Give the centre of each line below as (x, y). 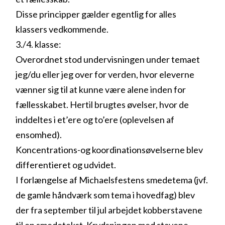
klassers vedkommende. (62, 29)
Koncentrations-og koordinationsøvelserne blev (109, 149)
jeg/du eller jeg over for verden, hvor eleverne (105, 74)
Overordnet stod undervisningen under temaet (108, 59)
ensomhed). (39, 134)
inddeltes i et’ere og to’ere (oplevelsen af (95, 119)
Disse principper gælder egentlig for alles (96, 14)
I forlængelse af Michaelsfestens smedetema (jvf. (112, 180)
